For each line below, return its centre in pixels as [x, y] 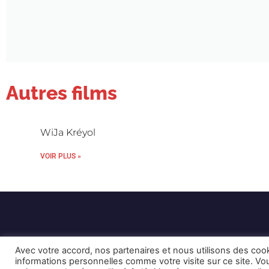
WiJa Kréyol [68, 132]
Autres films [62, 93]
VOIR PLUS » [61, 156]
